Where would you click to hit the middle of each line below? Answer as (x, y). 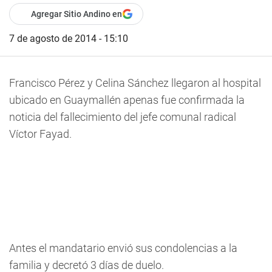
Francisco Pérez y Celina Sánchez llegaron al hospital (135, 83)
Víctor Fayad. (40, 134)
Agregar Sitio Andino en (76, 14)
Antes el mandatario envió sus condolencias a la (123, 248)
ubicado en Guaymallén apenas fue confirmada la (127, 100)
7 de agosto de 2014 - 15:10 (69, 39)
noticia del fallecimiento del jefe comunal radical (123, 117)
